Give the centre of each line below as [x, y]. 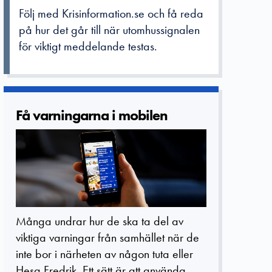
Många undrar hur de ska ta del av [100, 221]
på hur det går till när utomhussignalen [109, 29]
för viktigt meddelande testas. [88, 46]
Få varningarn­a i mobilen [92, 115]
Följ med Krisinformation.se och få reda [111, 13]
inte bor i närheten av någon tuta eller [104, 254]
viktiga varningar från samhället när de [107, 238]
